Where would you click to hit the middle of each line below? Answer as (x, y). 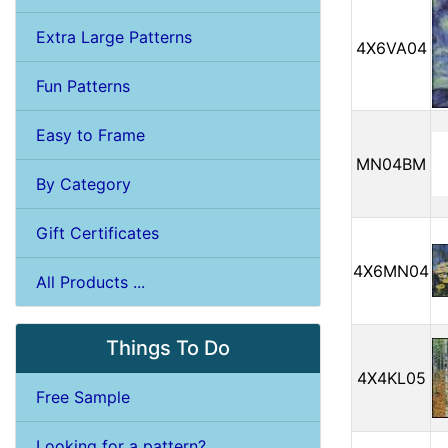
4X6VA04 (391, 47)
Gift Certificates (97, 232)
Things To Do (168, 347)
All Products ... (90, 281)
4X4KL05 (391, 377)
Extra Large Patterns (114, 36)
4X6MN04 (391, 270)
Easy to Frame (90, 134)
